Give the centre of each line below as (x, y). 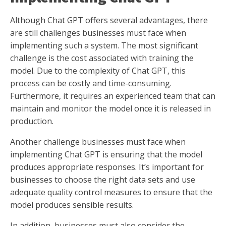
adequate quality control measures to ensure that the (111, 192)
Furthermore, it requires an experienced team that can (113, 96)
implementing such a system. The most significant (104, 46)
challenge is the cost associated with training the (102, 58)
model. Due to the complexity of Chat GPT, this (98, 71)
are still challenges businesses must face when (98, 33)
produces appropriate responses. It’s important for (107, 167)
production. (32, 121)
